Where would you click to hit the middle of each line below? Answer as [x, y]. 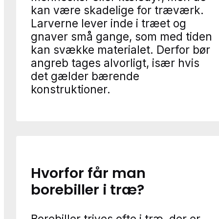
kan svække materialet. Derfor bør [120, 49]
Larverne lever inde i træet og [109, 23]
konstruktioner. [71, 89]
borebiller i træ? [88, 190]
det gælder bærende [85, 76]
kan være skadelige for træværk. [117, 10]
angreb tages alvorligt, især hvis [115, 63]
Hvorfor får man [88, 173]
